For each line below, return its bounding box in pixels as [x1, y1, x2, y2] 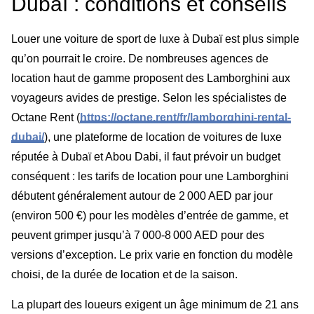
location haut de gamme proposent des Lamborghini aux [11, 72, 290, 85]
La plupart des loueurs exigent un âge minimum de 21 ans [11, 298, 299, 310]
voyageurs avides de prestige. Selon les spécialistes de [11, 92, 287, 104]
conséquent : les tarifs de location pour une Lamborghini [11, 170, 289, 183]
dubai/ [11, 131, 44, 144]
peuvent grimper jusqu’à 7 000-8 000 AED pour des [11, 229, 264, 242]
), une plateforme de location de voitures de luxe [44, 131, 282, 144]
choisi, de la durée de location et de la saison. [11, 268, 238, 281]
